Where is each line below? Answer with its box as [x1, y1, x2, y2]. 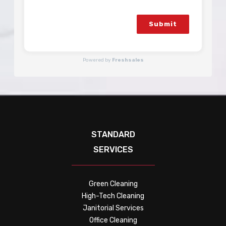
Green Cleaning [88, 179, 138, 188]
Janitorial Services [82, 203, 144, 212]
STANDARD [91, 129, 135, 139]
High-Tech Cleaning [82, 191, 144, 200]
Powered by [82, 56, 112, 63]
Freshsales [111, 56, 144, 63]
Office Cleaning [89, 215, 137, 224]
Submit [149, 20, 177, 28]
